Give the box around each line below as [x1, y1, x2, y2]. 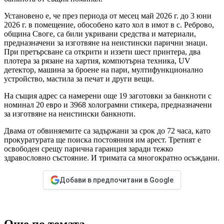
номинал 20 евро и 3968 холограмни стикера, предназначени [4, 100, 212, 109]
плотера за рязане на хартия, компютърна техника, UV [4, 56, 190, 65]
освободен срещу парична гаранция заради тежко [4, 144, 173, 153]
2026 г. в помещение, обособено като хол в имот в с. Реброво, [4, 20, 214, 29]
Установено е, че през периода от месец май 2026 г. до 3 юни [4, 11, 211, 20]
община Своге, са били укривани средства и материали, [4, 29, 196, 38]
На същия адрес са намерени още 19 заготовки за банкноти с [4, 91, 211, 100]
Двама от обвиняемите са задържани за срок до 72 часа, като [4, 126, 210, 135]
